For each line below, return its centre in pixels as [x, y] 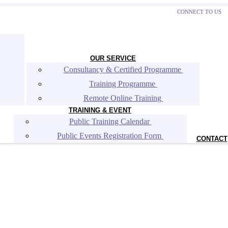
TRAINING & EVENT [100, 110]
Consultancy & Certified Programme [123, 69]
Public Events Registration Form [110, 136]
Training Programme [123, 84]
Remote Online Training [123, 98]
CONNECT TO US [199, 12]
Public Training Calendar [110, 121]
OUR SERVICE [113, 58]
